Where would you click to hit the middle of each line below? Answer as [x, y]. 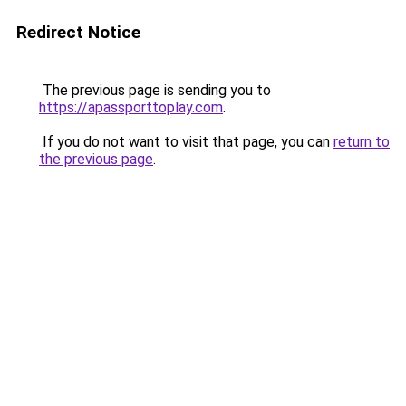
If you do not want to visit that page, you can [186, 142]
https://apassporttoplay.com [131, 107]
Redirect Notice [78, 32]
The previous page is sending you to [155, 90]
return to [362, 142]
